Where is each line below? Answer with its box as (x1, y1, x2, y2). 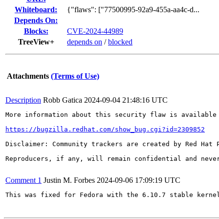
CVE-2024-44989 (67, 27, 123, 35)
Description (5, 96, 41, 104)
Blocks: (23, 27, 48, 35)
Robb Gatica (43, 96, 82, 104)
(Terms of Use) (51, 72, 99, 80)
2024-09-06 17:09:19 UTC (97, 176, 180, 184)
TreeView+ (18, 38, 54, 46)
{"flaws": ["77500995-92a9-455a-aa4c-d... (67, 5, 199, 14)
